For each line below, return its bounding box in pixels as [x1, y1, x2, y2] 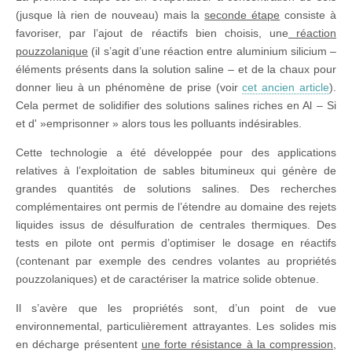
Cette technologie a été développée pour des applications [16, 146, 336, 159]
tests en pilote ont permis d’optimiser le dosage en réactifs [16, 236, 336, 250]
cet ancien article [242, 81, 330, 94]
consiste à [280, 9, 337, 22]
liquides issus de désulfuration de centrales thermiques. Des [16, 218, 336, 232]
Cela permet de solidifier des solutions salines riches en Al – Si [16, 99, 336, 112]
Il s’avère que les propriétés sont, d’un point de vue [16, 302, 336, 315]
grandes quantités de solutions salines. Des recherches [16, 182, 336, 196]
